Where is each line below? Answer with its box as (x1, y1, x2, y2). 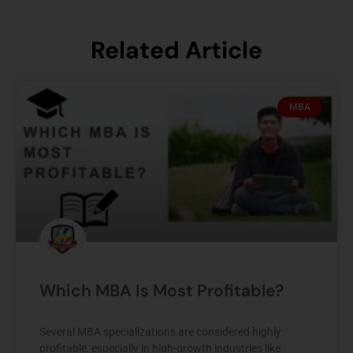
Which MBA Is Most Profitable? (39, 279, 284, 302)
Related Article (91, 34, 262, 65)
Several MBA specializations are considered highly (39, 325, 281, 338)
